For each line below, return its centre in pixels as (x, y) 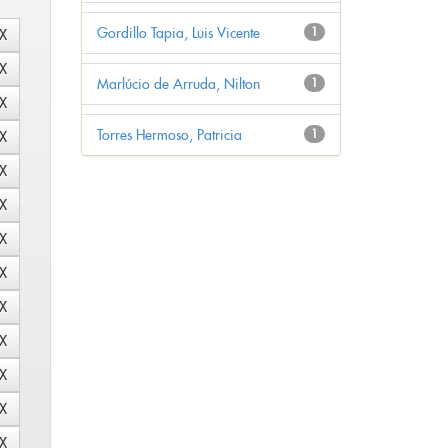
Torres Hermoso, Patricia (169, 135)
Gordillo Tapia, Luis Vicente (178, 33)
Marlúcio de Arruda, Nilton (178, 84)
